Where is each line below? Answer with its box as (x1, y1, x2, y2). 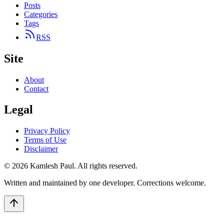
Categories (24, 9, 57, 18)
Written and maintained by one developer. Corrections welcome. (4, 178, 206, 187)
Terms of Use (24, 135, 66, 144)
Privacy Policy (24, 126, 70, 135)
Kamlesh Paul (30, 161, 74, 170)
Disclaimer (24, 144, 58, 153)
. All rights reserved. (74, 161, 137, 170)
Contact (24, 84, 48, 93)
